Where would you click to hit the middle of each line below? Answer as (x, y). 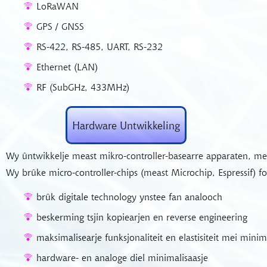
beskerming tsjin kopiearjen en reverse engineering (142, 217)
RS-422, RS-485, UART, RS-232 (100, 46)
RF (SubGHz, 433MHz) (83, 87)
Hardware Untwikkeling (126, 125)
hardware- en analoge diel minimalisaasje (122, 257)
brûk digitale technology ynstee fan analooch (129, 197)
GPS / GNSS (60, 26)
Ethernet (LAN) (67, 67)
